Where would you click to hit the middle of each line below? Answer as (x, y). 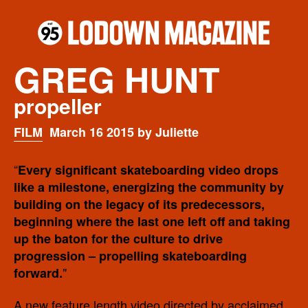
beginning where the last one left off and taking (152, 221)
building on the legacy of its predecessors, (139, 204)
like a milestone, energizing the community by (149, 187)
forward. (38, 273)
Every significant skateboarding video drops (148, 169)
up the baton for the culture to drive (118, 238)
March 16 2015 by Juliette (124, 132)
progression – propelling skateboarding (130, 255)
